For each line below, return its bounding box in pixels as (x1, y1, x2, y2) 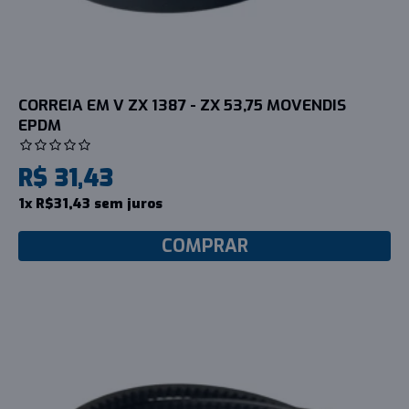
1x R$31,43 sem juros (18, 194, 163, 213)
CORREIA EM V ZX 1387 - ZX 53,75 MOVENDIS (18, 94, 346, 116)
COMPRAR (161, 233, 248, 258)
